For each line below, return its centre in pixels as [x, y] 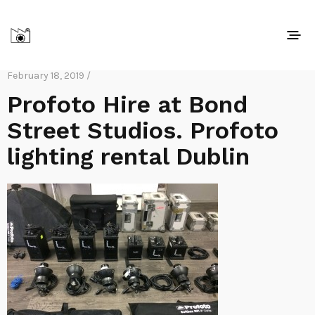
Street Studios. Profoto [143, 130]
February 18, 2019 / [49, 76]
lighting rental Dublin [128, 156]
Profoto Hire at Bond [127, 104]
